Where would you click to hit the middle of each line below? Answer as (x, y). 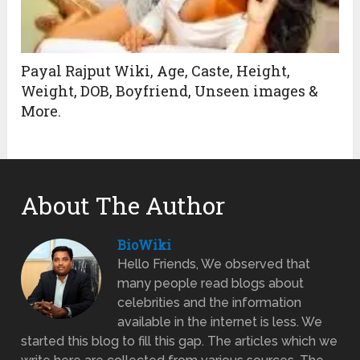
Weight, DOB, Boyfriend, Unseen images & (170, 91)
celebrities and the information (210, 303)
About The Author (123, 206)
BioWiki (145, 245)
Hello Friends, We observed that (214, 264)
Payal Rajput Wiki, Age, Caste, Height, (156, 71)
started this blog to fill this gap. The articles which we (180, 342)
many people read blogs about (211, 284)
